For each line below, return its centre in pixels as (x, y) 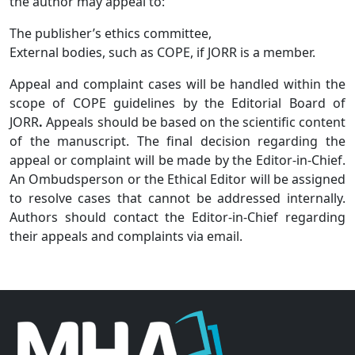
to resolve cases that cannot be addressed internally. (177, 198)
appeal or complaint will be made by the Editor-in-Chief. (177, 160)
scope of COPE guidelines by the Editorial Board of (177, 103)
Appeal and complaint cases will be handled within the (177, 84)
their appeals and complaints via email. (126, 236)
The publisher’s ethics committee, (111, 33)
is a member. (278, 52)
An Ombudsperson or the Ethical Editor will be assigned (177, 179)
